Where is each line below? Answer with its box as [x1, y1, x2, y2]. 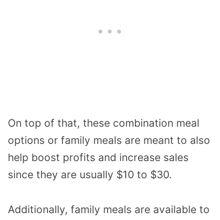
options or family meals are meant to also [8, 134, 210, 146]
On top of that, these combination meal [8, 116, 199, 129]
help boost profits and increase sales [8, 151, 189, 164]
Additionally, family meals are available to [8, 203, 210, 216]
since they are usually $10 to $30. [8, 168, 172, 181]
